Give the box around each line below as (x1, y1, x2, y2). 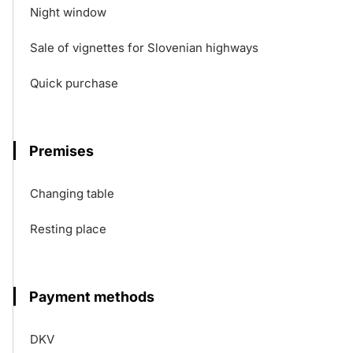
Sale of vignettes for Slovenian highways (30, 40, 258, 55)
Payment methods (29, 288, 154, 305)
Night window (30, 5, 106, 20)
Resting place (30, 221, 106, 236)
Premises (29, 143, 94, 159)
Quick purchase (30, 76, 118, 91)
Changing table (30, 186, 114, 201)
